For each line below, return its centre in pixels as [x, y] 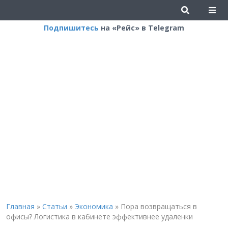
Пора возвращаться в [159, 206]
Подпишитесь [71, 28]
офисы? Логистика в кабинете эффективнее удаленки [99, 217]
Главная [20, 206]
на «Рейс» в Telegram [141, 28]
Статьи [54, 206]
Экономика [94, 206]
